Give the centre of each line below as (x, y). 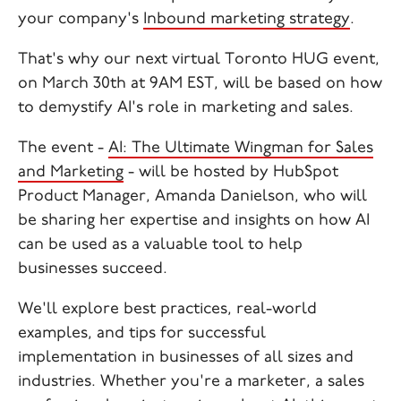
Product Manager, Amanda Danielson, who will (192, 197)
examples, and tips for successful (142, 334)
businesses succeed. (93, 270)
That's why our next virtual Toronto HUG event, (199, 60)
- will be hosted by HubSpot (231, 173)
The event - (63, 149)
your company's (81, 20)
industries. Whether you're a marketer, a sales (191, 383)
